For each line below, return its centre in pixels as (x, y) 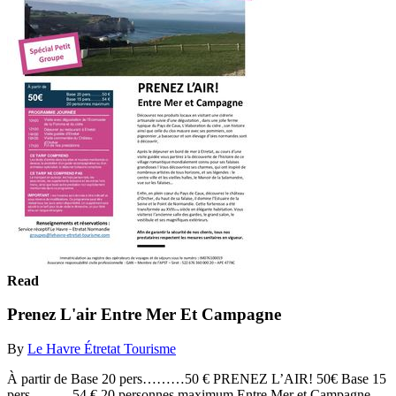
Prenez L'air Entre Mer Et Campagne (144, 315)
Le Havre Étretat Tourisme (102, 348)
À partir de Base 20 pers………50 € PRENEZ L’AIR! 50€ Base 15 (197, 378)
